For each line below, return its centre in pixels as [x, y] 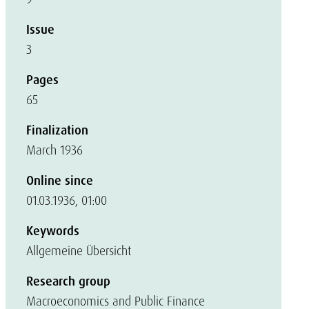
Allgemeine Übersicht [79, 251]
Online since [60, 181]
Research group [68, 281]
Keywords [53, 231]
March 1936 [54, 150]
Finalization [57, 130]
